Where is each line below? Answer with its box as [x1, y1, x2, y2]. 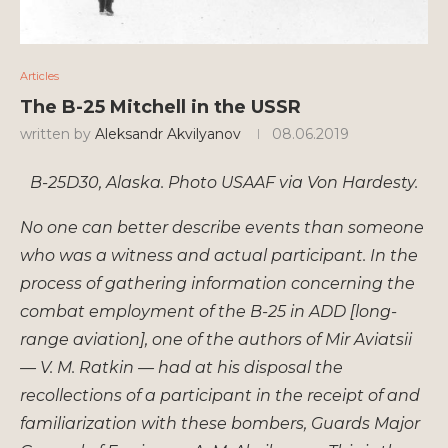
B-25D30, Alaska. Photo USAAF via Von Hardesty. [30, 172, 418, 192]
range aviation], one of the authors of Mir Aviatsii [20, 329, 412, 349]
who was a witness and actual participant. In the [20, 245, 418, 265]
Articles [20, 68, 59, 83]
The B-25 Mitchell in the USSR [20, 95, 301, 118]
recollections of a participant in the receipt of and [20, 385, 420, 405]
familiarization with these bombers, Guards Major [20, 413, 420, 433]
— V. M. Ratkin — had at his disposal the [20, 357, 343, 377]
